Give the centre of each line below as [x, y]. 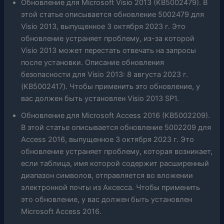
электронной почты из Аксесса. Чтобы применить [111, 188]
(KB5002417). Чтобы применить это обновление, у [111, 87]
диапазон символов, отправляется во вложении [107, 176]
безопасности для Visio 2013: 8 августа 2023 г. [105, 75]
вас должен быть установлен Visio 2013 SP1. [100, 99]
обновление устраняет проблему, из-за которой [108, 39]
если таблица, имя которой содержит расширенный [115, 164]
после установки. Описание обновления [93, 63]
